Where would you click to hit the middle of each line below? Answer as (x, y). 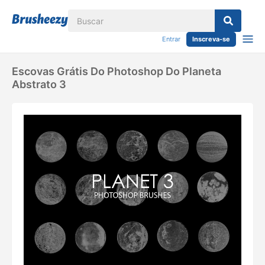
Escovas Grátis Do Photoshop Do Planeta (117, 71)
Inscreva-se (211, 39)
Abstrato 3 (39, 84)
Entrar (171, 39)
